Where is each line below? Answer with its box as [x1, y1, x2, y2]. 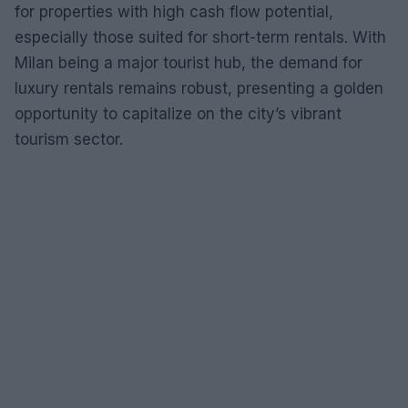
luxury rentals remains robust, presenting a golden [15, 78, 383, 97]
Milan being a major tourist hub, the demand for [15, 53, 362, 72]
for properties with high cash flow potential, [15, 2, 333, 21]
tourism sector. [15, 129, 123, 148]
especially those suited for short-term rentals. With [15, 27, 386, 46]
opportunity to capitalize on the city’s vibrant [15, 104, 342, 123]
